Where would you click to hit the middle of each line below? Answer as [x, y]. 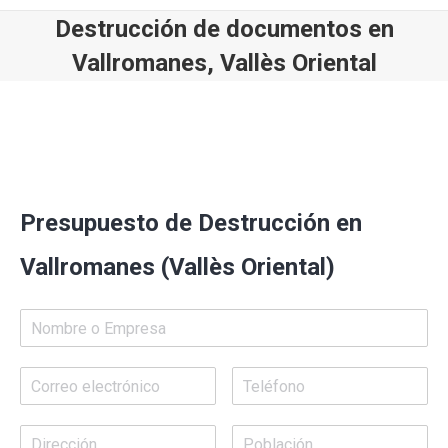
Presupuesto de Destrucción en [191, 223]
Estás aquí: [259, 94]
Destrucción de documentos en [224, 29]
